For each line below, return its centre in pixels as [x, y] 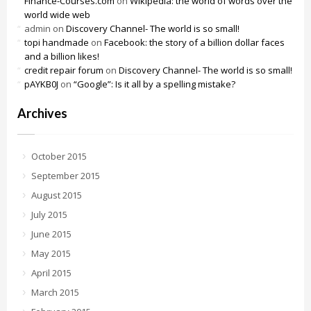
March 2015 [55, 292]
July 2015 [49, 215]
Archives [42, 113]
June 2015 [51, 234]
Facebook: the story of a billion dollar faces [194, 42]
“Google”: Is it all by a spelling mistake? [154, 84]
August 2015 [57, 195]
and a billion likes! [62, 56]
